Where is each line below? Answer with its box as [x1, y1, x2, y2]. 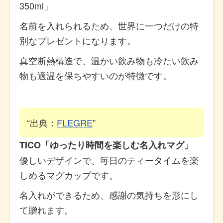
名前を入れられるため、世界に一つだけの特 [19, 18, 199, 32]
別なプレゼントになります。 [19, 33, 136, 47]
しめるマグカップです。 [19, 168, 118, 181]
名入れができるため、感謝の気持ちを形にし [19, 188, 199, 201]
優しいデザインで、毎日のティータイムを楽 [19, 153, 199, 166]
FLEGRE [56, 115, 93, 129]
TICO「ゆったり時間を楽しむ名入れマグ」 [19, 138, 193, 151]
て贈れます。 [19, 203, 73, 216]
